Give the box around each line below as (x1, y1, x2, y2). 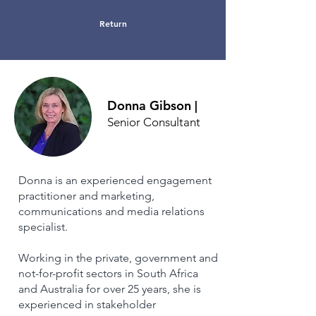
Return (99, 17, 127, 29)
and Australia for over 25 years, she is (18, 281, 201, 296)
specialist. (18, 219, 68, 233)
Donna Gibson (107, 97, 195, 114)
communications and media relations (18, 204, 205, 218)
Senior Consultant (107, 114, 200, 129)
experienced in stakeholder (18, 297, 156, 311)
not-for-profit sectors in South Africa (18, 266, 198, 280)
